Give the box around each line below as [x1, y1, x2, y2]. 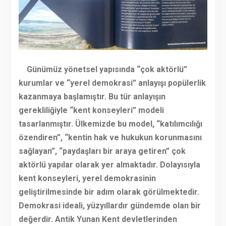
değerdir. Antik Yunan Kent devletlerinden [18, 214, 177, 224]
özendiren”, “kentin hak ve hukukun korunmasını [18, 133, 202, 143]
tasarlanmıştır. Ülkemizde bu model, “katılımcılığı [18, 119, 202, 129]
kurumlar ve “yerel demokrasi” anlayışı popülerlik [18, 78, 206, 88]
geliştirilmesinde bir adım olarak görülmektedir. [18, 187, 199, 197]
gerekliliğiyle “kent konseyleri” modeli [18, 105, 164, 116]
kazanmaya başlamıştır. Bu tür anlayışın [18, 92, 165, 102]
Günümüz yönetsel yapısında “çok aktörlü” [18, 65, 187, 75]
